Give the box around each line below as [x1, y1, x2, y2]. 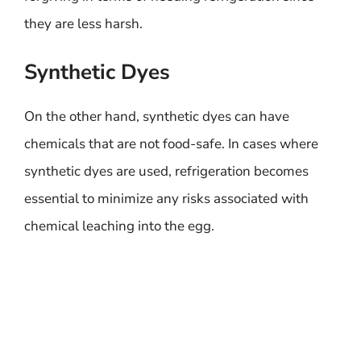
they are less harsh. [24, 14, 143, 33]
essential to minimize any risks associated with [24, 189, 309, 208]
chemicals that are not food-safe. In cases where [24, 135, 318, 153]
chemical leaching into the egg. [24, 217, 214, 235]
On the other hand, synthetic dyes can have [24, 107, 289, 126]
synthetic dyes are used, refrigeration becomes [24, 162, 309, 180]
